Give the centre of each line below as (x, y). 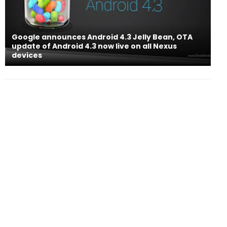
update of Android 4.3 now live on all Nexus (94, 46)
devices (27, 55)
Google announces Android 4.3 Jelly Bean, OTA (102, 37)
